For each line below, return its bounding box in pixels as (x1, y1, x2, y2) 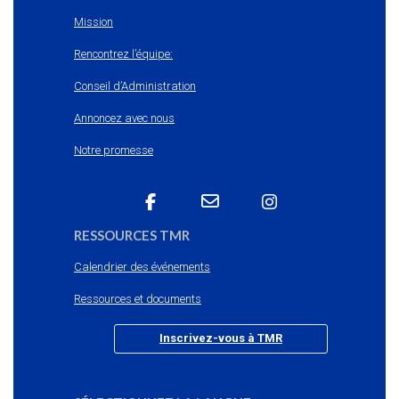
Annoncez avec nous (74, 110, 175, 125)
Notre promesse (74, 142, 153, 157)
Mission (74, 14, 113, 28)
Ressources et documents (74, 291, 201, 305)
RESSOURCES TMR (74, 226, 190, 243)
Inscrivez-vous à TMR (159, 330, 282, 345)
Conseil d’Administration (74, 78, 196, 93)
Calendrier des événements (74, 259, 210, 273)
